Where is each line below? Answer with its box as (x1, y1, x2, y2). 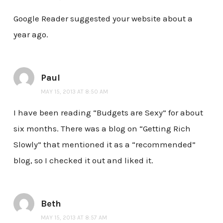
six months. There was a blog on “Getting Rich (13, 123, 191, 133)
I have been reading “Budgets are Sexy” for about (13, 107, 203, 117)
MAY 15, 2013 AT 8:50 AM (40, 88, 108, 96)
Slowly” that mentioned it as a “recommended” (13, 139, 196, 149)
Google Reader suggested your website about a (13, 13, 193, 24)
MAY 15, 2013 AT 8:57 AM (40, 214, 107, 221)
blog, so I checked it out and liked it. (13, 155, 153, 165)
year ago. (13, 29, 48, 40)
